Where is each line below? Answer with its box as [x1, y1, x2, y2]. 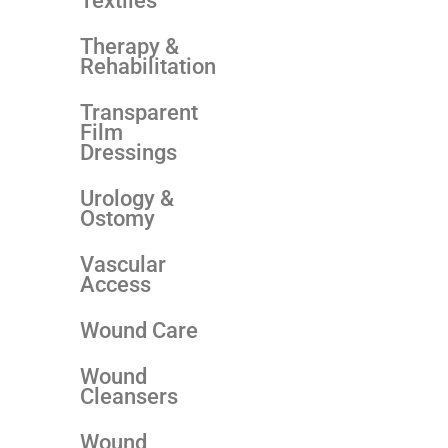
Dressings [80, 139, 177, 165]
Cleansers [80, 383, 178, 409]
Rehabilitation [80, 53, 216, 79]
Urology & [80, 185, 174, 211]
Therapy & [80, 33, 179, 59]
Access [80, 271, 151, 297]
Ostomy [80, 205, 155, 231]
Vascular [80, 251, 166, 277]
